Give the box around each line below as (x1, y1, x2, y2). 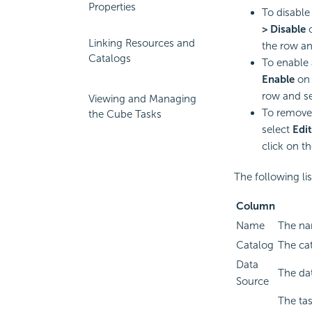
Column (235, 200, 275, 213)
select (261, 123, 292, 136)
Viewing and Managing (88, 93, 196, 105)
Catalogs (88, 52, 131, 65)
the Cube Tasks (88, 108, 162, 120)
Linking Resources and (88, 37, 195, 49)
